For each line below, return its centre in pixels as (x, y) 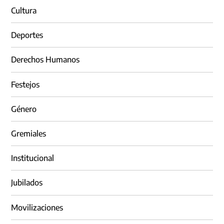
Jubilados (27, 183)
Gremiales (29, 134)
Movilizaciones (37, 207)
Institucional (33, 158)
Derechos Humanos (45, 60)
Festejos (25, 84)
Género (24, 109)
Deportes (27, 35)
